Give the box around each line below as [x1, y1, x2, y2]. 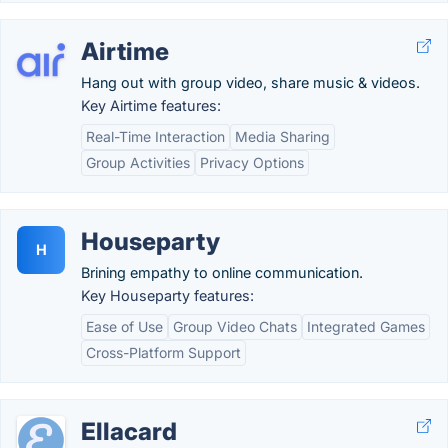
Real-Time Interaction [86, 128, 225, 145]
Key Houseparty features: [81, 287, 254, 304]
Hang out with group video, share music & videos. [81, 74, 420, 91]
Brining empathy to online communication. [81, 264, 363, 281]
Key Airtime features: [81, 97, 221, 114]
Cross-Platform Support [86, 344, 241, 361]
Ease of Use [86, 318, 163, 335]
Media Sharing [235, 128, 330, 145]
